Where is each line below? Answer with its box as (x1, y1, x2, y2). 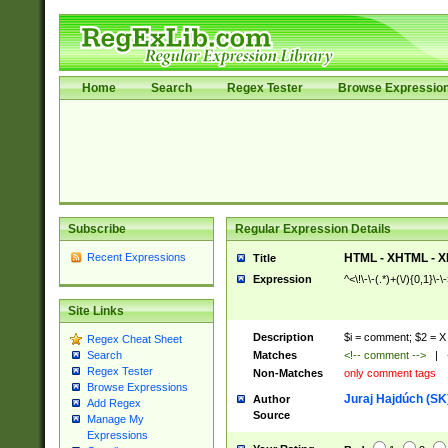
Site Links (67, 304, 124, 319)
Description (252, 331, 314, 343)
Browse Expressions (86, 381, 188, 394)
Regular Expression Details (234, 222, 391, 236)
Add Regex (86, 397, 141, 410)
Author (252, 393, 290, 405)
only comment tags (343, 367, 436, 379)
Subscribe (67, 222, 126, 236)
